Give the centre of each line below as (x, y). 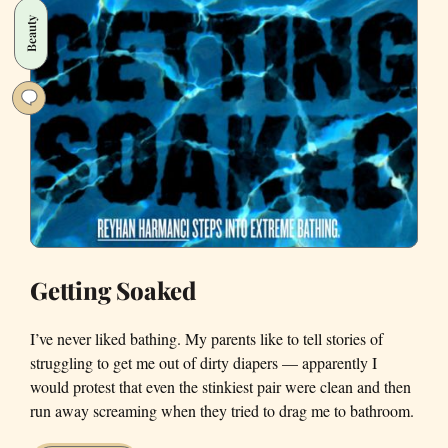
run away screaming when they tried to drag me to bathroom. (222, 411)
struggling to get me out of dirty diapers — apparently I (203, 363)
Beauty (30, 33)
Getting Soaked (113, 290)
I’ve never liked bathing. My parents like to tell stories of (206, 339)
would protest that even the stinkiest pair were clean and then (220, 387)
